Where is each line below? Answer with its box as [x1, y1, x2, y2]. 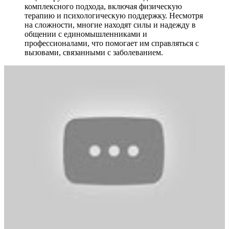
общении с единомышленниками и [25, 29, 147, 38]
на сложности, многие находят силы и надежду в [25, 20, 196, 29]
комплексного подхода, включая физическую [25, 2, 182, 11]
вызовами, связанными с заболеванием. [25, 48, 163, 57]
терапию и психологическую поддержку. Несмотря [25, 11, 203, 20]
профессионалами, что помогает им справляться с [25, 38, 199, 48]
